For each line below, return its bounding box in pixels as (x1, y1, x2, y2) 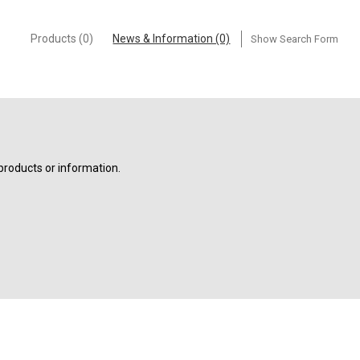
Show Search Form (251, 32, 339, 45)
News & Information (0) (112, 31, 231, 45)
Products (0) (30, 31, 93, 45)
